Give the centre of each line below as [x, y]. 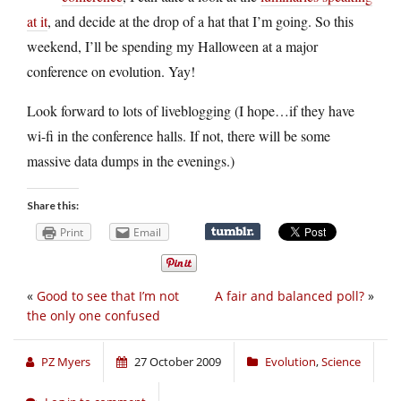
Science [341, 362]
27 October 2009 [178, 362]
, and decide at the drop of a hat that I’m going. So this [200, 21]
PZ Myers [66, 362]
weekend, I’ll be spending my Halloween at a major [172, 46]
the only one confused [94, 316]
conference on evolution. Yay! [111, 71]
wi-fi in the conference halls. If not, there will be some [179, 135]
